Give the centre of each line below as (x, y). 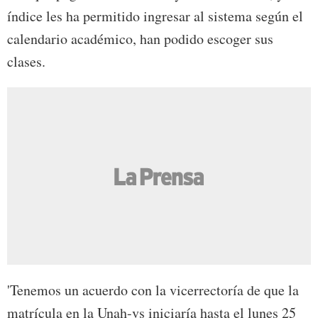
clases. (26, 62)
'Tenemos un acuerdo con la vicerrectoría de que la (153, 290)
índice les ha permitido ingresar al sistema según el (155, 16)
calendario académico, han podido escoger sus (140, 39)
